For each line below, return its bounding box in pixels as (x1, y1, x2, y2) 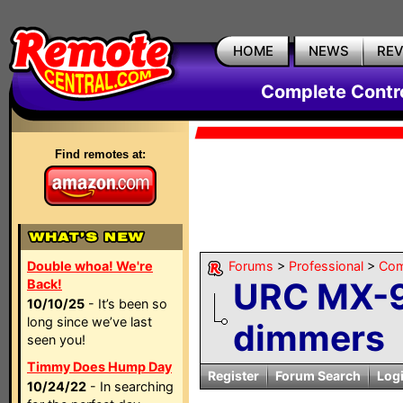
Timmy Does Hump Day (27, 359, 172, 374)
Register (208, 368, 259, 383)
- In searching (86, 379, 174, 394)
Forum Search (275, 368, 361, 383)
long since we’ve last (27, 314, 152, 329)
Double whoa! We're (27, 258, 153, 273)
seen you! (27, 332, 85, 347)
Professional (289, 258, 363, 273)
